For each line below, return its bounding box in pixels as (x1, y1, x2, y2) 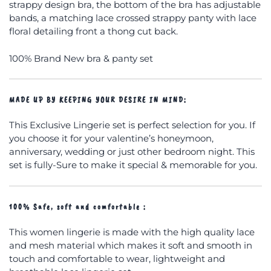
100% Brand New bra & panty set (9, 52, 153, 64)
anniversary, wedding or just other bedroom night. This (9, 146, 255, 158)
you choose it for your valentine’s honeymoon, (9, 132, 214, 145)
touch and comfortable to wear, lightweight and (9, 252, 225, 264)
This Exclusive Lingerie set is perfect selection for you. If (9, 119, 255, 131)
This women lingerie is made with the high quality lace (9, 226, 255, 238)
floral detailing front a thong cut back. (9, 25, 178, 37)
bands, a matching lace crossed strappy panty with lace (9, 12, 256, 24)
